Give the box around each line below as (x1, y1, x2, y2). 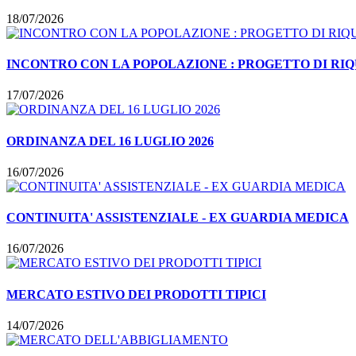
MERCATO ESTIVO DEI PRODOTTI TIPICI (6, 287, 266, 301)
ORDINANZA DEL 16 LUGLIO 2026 (6, 133, 214, 148)
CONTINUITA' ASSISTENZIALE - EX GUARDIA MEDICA (6, 211, 349, 225)
